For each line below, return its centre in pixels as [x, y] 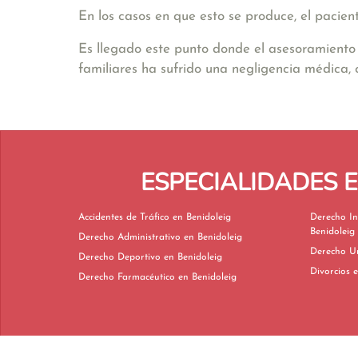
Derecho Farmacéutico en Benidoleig [207, 277]
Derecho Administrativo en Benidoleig [213, 237]
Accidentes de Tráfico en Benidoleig [202, 217]
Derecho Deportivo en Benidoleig [193, 257]
